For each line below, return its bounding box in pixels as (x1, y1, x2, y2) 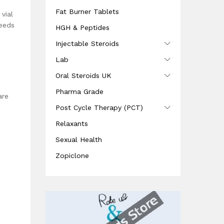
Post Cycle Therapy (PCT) (55, 103, 143, 112)
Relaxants (55, 119, 88, 128)
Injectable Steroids (55, 39, 119, 48)
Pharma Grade (55, 87, 103, 96)
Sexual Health (55, 135, 102, 144)
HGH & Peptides (55, 23, 109, 32)
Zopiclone (55, 151, 89, 160)
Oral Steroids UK (55, 71, 111, 80)
